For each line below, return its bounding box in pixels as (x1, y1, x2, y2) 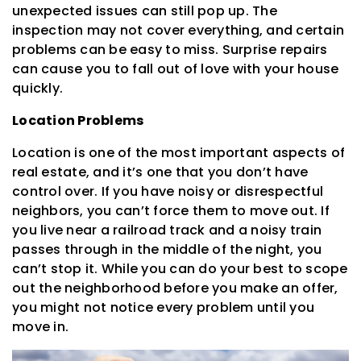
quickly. (12, 79, 63, 98)
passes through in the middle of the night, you (12, 240, 322, 259)
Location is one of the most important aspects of (12, 143, 345, 163)
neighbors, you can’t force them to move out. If (12, 201, 330, 221)
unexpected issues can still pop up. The (12, 2, 277, 21)
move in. (12, 317, 68, 337)
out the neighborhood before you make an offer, (12, 279, 338, 298)
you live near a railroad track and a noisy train (12, 221, 322, 240)
